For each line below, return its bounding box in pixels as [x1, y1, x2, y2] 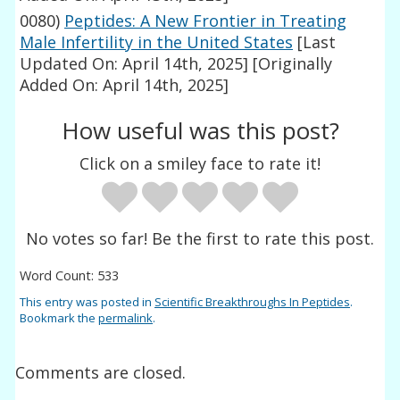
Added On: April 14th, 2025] [20, 74, 229, 96]
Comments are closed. [15, 362, 187, 384]
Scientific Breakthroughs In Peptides [154, 293, 351, 310]
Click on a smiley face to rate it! [79, 152, 321, 174]
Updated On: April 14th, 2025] [20, 53, 249, 75]
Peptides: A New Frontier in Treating [64, 10, 347, 32]
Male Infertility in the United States [20, 31, 294, 54]
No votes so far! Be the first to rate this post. [26, 227, 374, 249]
